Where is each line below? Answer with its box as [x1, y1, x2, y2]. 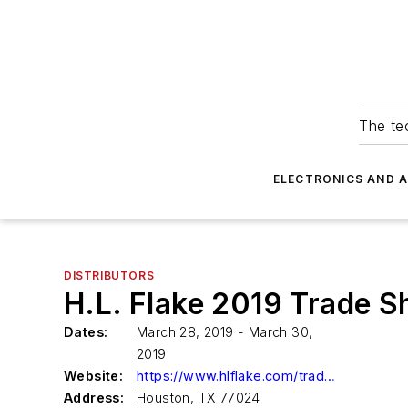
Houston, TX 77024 [137, 390, 260, 405]
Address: [64, 390, 125, 405]
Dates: [64, 324, 108, 340]
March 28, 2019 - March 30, [137, 324, 313, 340]
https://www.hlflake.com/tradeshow [324, 368, 336, 383]
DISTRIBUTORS [64, 269, 155, 282]
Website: [64, 368, 124, 383]
